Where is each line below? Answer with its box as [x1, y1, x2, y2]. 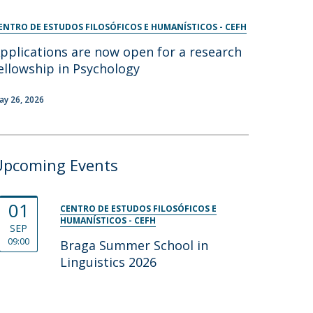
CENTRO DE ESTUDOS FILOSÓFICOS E [59, 203, 217, 214]
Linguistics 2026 [59, 254, 156, 270]
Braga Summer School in [59, 237, 208, 254]
